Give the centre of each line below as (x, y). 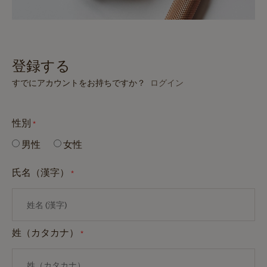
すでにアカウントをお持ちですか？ (79, 82)
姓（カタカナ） (46, 233)
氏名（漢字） (41, 172)
